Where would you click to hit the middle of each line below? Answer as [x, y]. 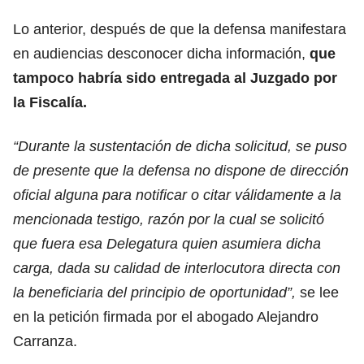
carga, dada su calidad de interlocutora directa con [177, 268]
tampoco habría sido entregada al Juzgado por [175, 78]
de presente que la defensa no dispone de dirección [181, 170]
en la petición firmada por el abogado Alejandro [166, 316]
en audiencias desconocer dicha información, [161, 53]
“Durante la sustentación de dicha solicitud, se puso [180, 146]
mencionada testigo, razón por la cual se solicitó [169, 219]
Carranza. [45, 341]
